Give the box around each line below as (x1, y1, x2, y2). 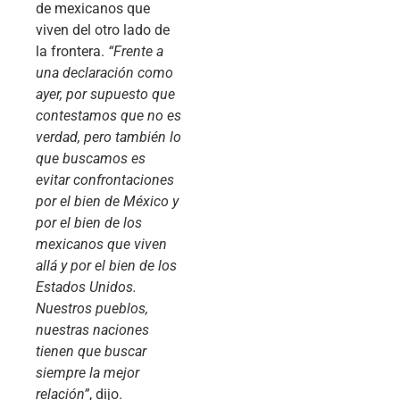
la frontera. (36, 43, 108, 61)
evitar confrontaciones (36, 171, 174, 189)
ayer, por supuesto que (36, 86, 175, 104)
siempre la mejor (36, 364, 139, 382)
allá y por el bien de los (36, 257, 177, 275)
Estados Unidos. (36, 279, 137, 296)
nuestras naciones (36, 321, 149, 339)
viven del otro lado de (36, 21, 170, 39)
